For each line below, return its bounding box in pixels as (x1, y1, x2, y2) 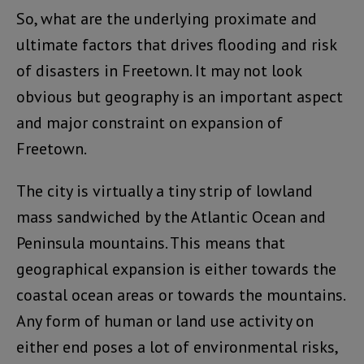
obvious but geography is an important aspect (16, 86, 343, 108)
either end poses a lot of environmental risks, (16, 336, 337, 358)
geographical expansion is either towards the (16, 258, 336, 280)
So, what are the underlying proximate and (16, 8, 317, 30)
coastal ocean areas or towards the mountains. (16, 284, 344, 306)
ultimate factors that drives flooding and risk (16, 34, 336, 56)
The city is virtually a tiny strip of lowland (16, 180, 313, 202)
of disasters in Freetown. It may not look (16, 60, 301, 82)
